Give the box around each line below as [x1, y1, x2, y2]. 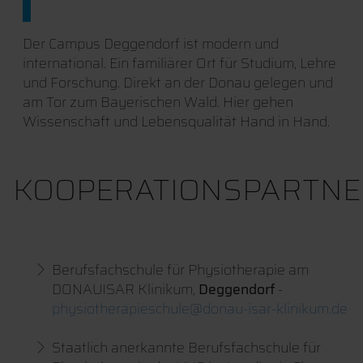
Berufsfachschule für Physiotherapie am [52, 258, 309, 282]
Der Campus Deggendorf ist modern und [22, 32, 279, 56]
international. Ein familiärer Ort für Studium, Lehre [22, 52, 336, 75]
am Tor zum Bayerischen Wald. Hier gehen [22, 91, 293, 114]
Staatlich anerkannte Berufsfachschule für [52, 336, 321, 360]
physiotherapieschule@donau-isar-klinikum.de [52, 297, 348, 321]
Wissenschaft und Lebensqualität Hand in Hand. [22, 110, 330, 134]
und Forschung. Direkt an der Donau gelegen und [22, 71, 333, 95]
